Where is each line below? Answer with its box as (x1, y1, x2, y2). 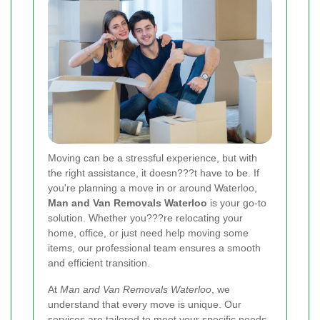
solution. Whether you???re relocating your (48, 211, 243, 224)
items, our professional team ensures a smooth (48, 241, 261, 254)
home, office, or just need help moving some (48, 226, 249, 239)
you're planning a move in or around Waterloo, (48, 181, 257, 194)
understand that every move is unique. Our (48, 298, 241, 310)
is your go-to (207, 196, 266, 209)
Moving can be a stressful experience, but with (48, 151, 257, 164)
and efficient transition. (48, 256, 150, 269)
